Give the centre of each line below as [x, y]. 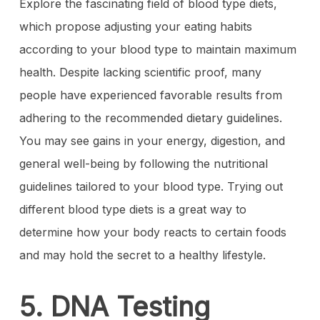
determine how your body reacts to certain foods [152, 232]
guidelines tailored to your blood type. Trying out [151, 186]
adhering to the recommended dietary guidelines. [150, 118]
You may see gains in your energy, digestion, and [152, 141]
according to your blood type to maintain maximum [157, 49]
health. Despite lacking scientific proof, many [140, 72]
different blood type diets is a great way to [132, 209]
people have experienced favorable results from [150, 95]
